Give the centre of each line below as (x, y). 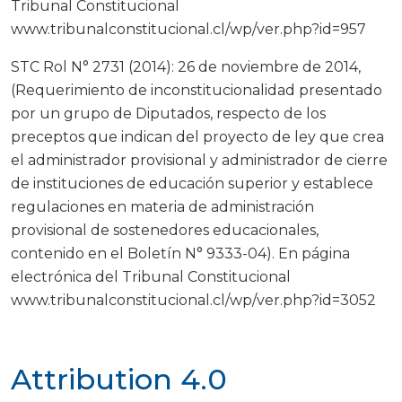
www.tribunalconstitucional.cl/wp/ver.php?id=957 (188, 30)
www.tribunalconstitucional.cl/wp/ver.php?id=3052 (193, 301)
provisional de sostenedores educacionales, (165, 231)
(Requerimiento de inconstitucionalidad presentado (197, 91)
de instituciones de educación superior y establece (192, 184)
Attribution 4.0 (119, 380)
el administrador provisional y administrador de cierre (199, 161)
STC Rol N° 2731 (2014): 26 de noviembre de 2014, (186, 67)
